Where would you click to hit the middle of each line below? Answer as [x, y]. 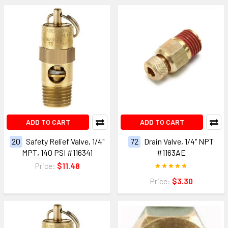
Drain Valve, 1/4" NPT [179, 141]
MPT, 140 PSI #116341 [57, 152]
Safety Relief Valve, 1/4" [65, 141]
